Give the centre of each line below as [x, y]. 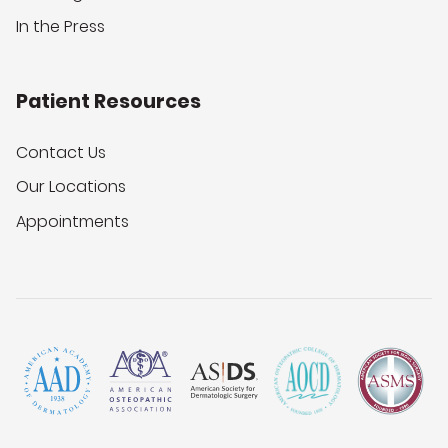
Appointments [72, 221]
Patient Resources [108, 102]
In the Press [60, 27]
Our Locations [71, 187]
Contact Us [61, 152]
